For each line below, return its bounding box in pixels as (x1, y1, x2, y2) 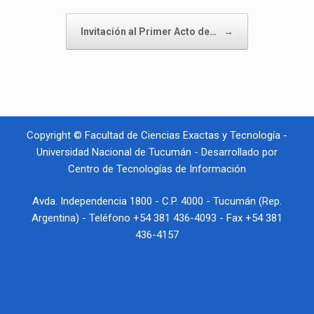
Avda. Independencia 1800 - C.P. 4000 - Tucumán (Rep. (32, 195, 282, 208)
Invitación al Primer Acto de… (81, 25, 219, 37)
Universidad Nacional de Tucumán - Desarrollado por (36, 145, 278, 158)
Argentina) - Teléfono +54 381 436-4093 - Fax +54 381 (32, 212, 282, 225)
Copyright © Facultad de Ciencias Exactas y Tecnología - (27, 128, 287, 142)
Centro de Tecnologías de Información (68, 162, 246, 175)
